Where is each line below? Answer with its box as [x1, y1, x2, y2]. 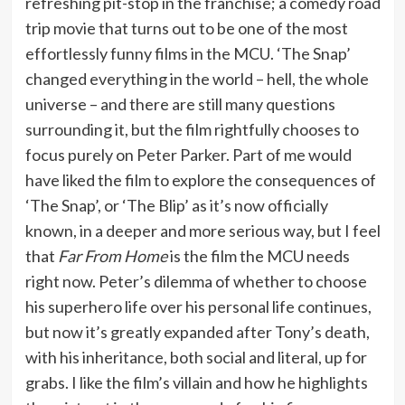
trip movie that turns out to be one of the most [24, 17, 348, 38]
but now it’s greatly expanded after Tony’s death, [24, 321, 370, 342]
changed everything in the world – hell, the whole [24, 68, 369, 89]
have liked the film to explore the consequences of [24, 169, 376, 190]
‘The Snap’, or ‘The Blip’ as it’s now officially [24, 194, 328, 215]
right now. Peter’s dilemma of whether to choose [24, 270, 367, 291]
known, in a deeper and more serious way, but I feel [24, 220, 381, 240]
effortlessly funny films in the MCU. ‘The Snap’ [24, 42, 351, 63]
